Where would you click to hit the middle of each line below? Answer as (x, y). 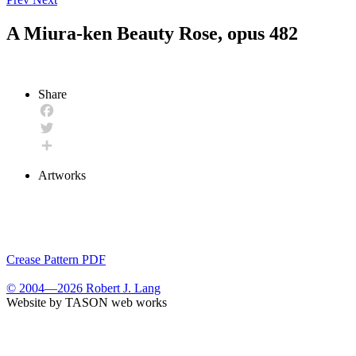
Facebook (63, 127)
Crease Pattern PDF (56, 259)
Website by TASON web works (87, 302)
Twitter (56, 145)
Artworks (62, 175)
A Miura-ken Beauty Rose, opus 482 (152, 33)
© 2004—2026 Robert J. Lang (83, 288)
